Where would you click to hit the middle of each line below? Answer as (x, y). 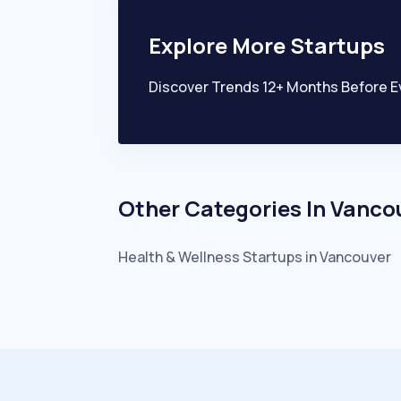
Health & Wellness (179, 257)
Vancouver (355, 257)
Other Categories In (224, 208)
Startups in (280, 257)
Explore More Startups (267, 45)
